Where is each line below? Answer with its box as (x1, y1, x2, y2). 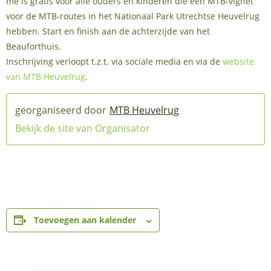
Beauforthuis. (6, 41, 61, 53)
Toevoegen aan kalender (34, 214, 136, 226)
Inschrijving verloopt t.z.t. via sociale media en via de (6, 56, 223, 68)
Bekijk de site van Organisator (15, 122, 150, 135)
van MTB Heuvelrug (6, 71, 85, 83)
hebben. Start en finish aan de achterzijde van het (6, 25, 210, 38)
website (223, 56, 254, 68)
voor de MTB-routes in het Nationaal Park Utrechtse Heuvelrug (6, 10, 260, 22)
